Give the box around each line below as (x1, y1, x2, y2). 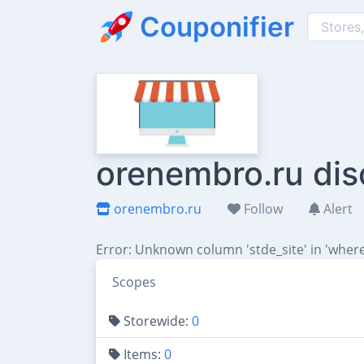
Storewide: (120, 311, 192, 330)
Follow (240, 200, 283, 218)
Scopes (112, 272, 156, 291)
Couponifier (140, 10, 294, 43)
